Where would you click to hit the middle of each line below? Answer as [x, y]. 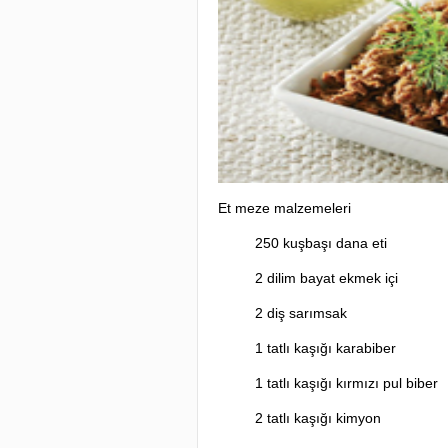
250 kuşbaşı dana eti [315, 243]
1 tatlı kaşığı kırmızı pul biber [340, 383]
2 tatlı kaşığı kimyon [312, 418]
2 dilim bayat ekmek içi [320, 278]
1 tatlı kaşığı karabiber [319, 348]
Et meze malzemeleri [284, 208]
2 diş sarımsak [295, 313]
